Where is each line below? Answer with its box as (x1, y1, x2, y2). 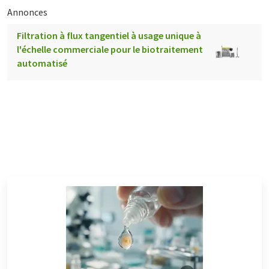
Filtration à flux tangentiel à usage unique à (17, 29, 201, 41)
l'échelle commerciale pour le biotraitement (17, 43, 203, 55)
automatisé (17, 56, 67, 69)
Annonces (7, 5, 47, 18)
